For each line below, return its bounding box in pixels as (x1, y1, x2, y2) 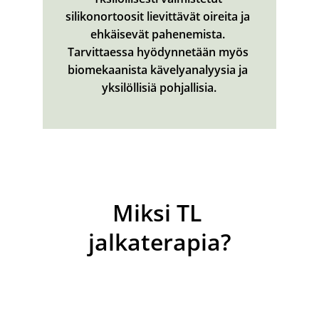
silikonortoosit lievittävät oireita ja (66, 9, 253, 24)
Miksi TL (112, 197, 207, 228)
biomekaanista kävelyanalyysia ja (68, 62, 251, 78)
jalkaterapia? (88, 226, 231, 257)
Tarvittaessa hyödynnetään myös (67, 44, 251, 60)
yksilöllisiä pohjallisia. (102, 80, 217, 95)
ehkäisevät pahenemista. (90, 26, 229, 42)
